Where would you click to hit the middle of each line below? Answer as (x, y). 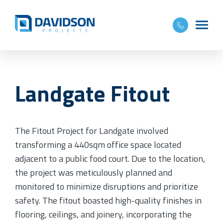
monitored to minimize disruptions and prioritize (107, 186)
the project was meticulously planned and (94, 172)
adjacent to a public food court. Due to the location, (110, 159)
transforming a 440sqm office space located (98, 145)
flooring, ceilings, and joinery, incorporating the (103, 214)
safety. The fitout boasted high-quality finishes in (108, 200)
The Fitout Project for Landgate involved (92, 131)
